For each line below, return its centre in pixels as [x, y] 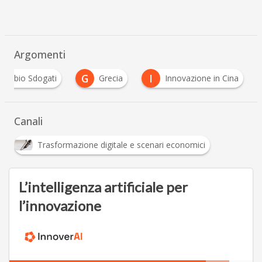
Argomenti [39, 55]
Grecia [111, 78]
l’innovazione [60, 206]
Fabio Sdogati [30, 78]
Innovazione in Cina [201, 78]
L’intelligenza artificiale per [103, 187]
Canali [28, 121]
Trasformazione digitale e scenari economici [121, 145]
